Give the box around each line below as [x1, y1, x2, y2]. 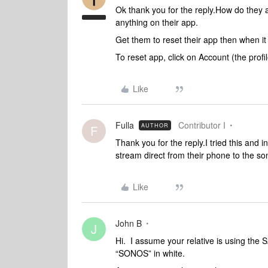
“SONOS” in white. [115, 247, 185, 259]
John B [115, 217, 142, 229]
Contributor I [178, 119, 226, 131]
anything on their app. [115, 16, 198, 28]
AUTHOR [141, 121, 169, 129]
